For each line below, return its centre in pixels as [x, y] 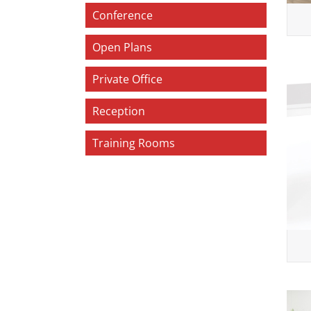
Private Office [127, 79]
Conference [123, 15]
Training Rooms [134, 143]
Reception [119, 111]
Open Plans [122, 47]
